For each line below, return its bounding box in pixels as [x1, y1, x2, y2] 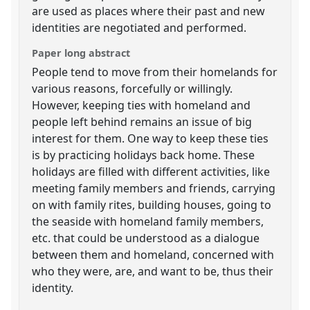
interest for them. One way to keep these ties [32, 130, 269, 146]
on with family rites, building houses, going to [32, 197, 272, 212]
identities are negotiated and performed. [32, 19, 247, 35]
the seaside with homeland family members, [32, 213, 264, 229]
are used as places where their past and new [32, 3, 266, 19]
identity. [32, 280, 74, 295]
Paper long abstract [32, 46, 131, 60]
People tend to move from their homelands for [32, 64, 278, 80]
